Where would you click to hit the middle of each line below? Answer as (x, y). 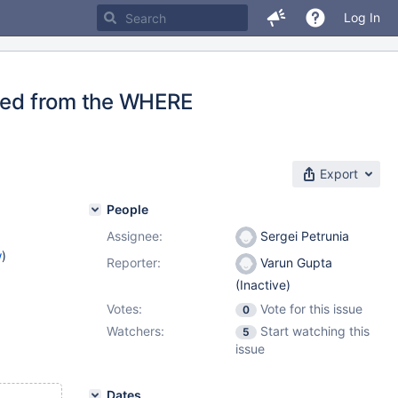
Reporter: (134, 263)
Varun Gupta (295, 263)
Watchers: (135, 331)
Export (339, 174)
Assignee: (135, 236)
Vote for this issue (311, 309)
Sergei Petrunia (303, 236)
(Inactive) (263, 285)
